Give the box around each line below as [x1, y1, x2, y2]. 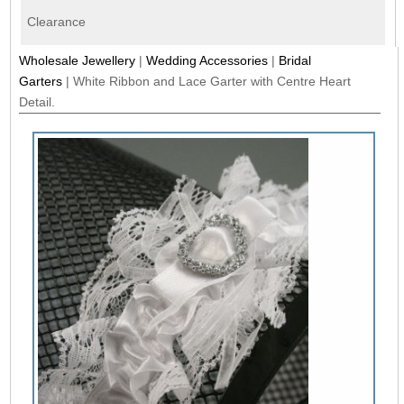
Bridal [279, 53, 312, 69]
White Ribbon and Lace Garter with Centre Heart [73, 74, 352, 89]
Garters [19, 74, 63, 89]
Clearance [26, 14, 86, 30]
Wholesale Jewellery [19, 53, 136, 69]
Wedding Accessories [146, 53, 269, 69]
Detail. [19, 95, 56, 110]
